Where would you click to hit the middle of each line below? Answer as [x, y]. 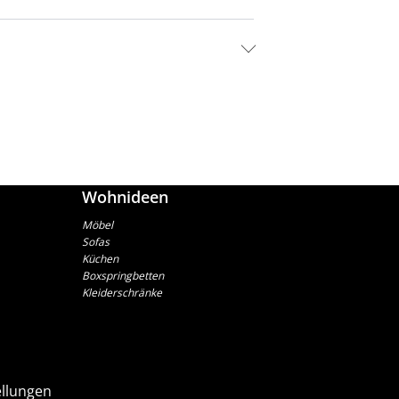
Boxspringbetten [122, 276]
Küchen [100, 259]
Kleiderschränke [122, 293]
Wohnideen [125, 197]
